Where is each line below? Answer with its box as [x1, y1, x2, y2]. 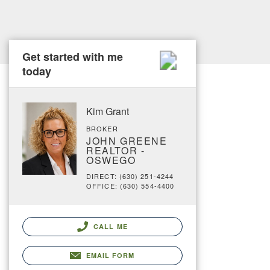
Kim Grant [86, 104, 129, 118]
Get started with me [22, 49, 123, 64]
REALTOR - [86, 143, 145, 157]
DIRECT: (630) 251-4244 [86, 171, 174, 181]
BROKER [86, 124, 118, 133]
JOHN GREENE [86, 134, 168, 148]
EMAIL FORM [86, 251, 135, 260]
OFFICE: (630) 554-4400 [86, 181, 175, 190]
